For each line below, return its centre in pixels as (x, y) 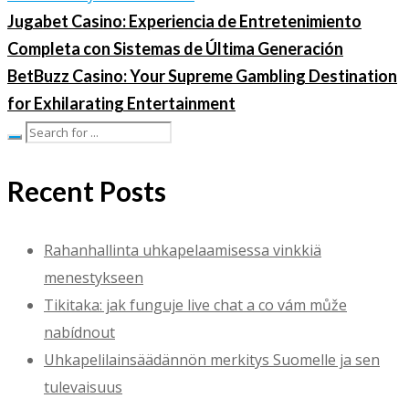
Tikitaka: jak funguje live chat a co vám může (195, 305)
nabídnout (79, 333)
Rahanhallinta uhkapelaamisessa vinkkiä (183, 251)
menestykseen (94, 278)
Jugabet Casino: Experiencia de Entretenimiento (184, 21)
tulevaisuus (83, 388)
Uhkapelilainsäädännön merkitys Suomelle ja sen (212, 360)
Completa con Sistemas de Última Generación (175, 49)
